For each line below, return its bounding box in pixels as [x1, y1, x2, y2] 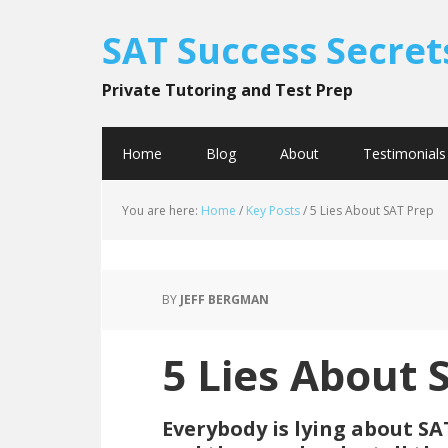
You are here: [122, 202, 201, 219]
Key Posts [246, 202, 300, 219]
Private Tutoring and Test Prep [102, 79, 353, 101]
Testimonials [363, 144, 446, 163]
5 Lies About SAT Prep [307, 202, 434, 219]
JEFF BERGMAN [180, 291, 269, 308]
